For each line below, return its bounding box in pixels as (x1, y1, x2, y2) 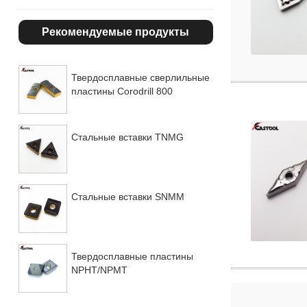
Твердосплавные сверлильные (71, 72, 210, 83)
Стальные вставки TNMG (71, 131, 184, 143)
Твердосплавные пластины (71, 250, 193, 262)
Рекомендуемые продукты (42, 26, 190, 38)
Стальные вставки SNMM (71, 191, 184, 202)
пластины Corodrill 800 (71, 86, 173, 97)
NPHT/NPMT (71, 264, 127, 275)
